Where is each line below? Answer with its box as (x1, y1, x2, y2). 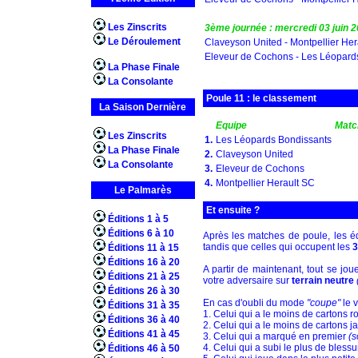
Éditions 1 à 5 (107, 213, 169, 225)
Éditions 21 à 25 (107, 271, 180, 282)
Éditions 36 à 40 (107, 314, 180, 325)
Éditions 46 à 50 (107, 343, 180, 354)
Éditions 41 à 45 (107, 328, 180, 340)
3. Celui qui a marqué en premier (202, 331, 348, 342)
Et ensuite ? (205, 205, 260, 216)
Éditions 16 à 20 (107, 257, 180, 268)
